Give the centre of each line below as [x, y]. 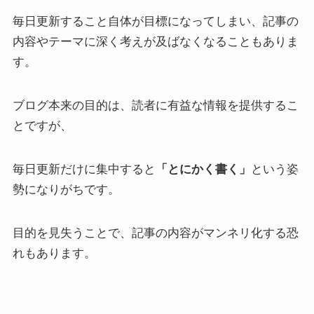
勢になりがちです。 [66, 189]
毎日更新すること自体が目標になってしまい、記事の [155, 21]
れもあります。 [54, 253]
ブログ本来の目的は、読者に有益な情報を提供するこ [155, 105]
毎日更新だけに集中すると [84, 169]
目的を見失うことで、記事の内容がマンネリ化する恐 [155, 232]
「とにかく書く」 [203, 169]
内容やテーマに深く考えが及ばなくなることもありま [155, 41]
